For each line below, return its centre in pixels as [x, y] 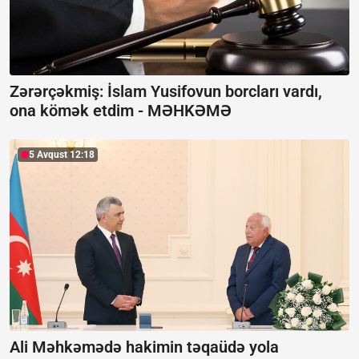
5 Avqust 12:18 [62, 155]
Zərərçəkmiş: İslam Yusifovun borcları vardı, [166, 91]
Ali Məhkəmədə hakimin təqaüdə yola [144, 347]
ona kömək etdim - [79, 111]
